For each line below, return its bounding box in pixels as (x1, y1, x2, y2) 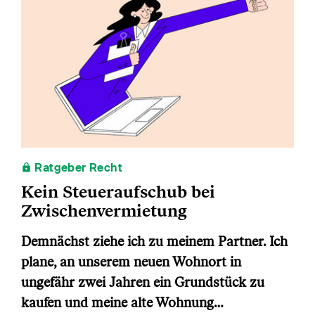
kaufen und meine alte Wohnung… (21, 295, 224, 311)
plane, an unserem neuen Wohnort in (21, 254, 241, 271)
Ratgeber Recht (32, 160, 122, 176)
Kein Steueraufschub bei (21, 181, 215, 202)
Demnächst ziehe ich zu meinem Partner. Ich (21, 233, 288, 250)
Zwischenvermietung (21, 200, 187, 221)
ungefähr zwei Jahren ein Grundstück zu (21, 274, 264, 291)
